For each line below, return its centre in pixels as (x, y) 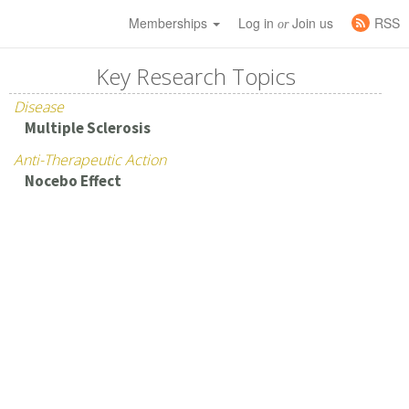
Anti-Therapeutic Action (90, 160)
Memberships (170, 23)
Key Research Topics (195, 76)
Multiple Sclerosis (87, 128)
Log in (258, 23)
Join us (311, 23)
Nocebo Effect (73, 181)
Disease (39, 107)
